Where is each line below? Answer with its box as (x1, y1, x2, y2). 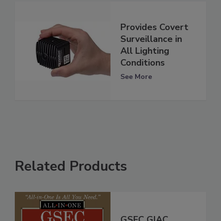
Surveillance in (120, 33, 182, 45)
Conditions (120, 56, 165, 69)
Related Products (15, 157, 127, 176)
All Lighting (120, 44, 169, 57)
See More (120, 72, 152, 81)
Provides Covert (120, 21, 188, 33)
